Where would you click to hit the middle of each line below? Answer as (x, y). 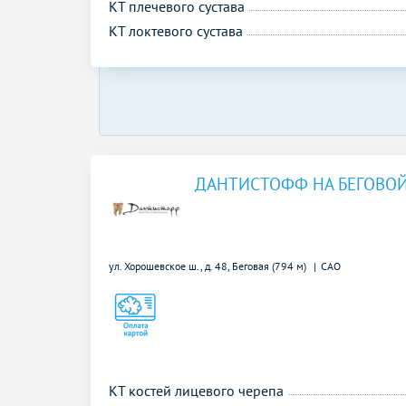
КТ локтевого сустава (176, 30)
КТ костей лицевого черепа (196, 390)
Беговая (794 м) (271, 266)
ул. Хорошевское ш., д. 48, (170, 266)
